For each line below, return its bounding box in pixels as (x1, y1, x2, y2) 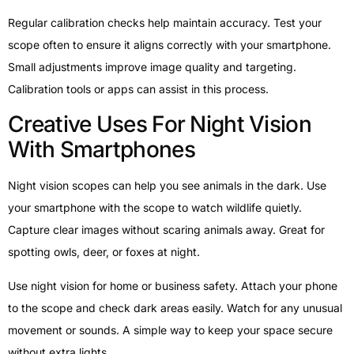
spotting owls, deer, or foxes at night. (8, 245, 200, 259)
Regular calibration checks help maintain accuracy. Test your (8, 15, 322, 29)
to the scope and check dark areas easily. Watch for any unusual (8, 300, 342, 314)
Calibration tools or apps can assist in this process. (8, 81, 269, 96)
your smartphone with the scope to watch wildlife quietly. (8, 201, 302, 215)
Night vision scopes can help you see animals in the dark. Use (8, 179, 326, 193)
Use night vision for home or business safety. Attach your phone (8, 278, 337, 292)
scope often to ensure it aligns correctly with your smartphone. (8, 37, 331, 51)
